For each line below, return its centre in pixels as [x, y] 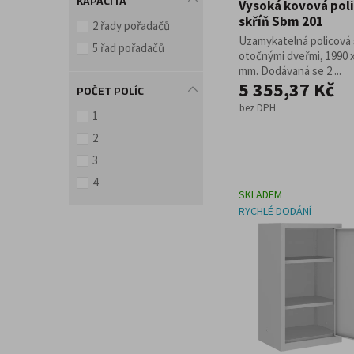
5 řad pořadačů [128, 48]
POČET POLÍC [110, 91]
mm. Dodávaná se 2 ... [290, 71]
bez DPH [258, 108]
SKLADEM [260, 194]
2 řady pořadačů [131, 26]
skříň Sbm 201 [281, 21]
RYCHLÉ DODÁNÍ [275, 211]
